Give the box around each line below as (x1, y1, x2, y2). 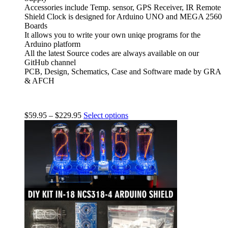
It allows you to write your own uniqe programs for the (24, 31, 201, 39)
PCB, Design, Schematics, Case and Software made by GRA (24, 67, 221, 76)
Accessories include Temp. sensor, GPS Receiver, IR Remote (24, 3, 221, 12)
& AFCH (24, 76, 54, 85)
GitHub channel (24, 58, 76, 67)
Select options (83, 111, 128, 120)
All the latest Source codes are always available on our (24, 49, 199, 58)
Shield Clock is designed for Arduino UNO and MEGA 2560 (24, 12, 222, 21)
